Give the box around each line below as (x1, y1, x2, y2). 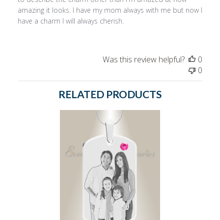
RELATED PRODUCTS (58, 88, 162, 101)
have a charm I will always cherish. (17, 16, 124, 26)
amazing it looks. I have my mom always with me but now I (17, 5, 202, 15)
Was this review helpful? (103, 54, 185, 65)
